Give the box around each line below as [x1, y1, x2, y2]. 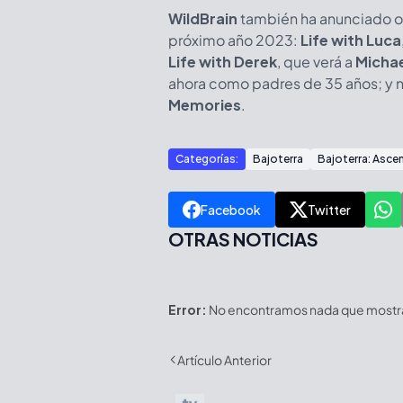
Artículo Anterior [177, 351, 272, 368]
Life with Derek [168, 51, 277, 71]
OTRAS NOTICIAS [168, 227, 318, 250]
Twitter [308, 201, 351, 218]
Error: [168, 300, 207, 318]
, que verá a [277, 51, 355, 71]
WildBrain [168, 8, 237, 28]
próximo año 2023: [168, 30, 300, 49]
